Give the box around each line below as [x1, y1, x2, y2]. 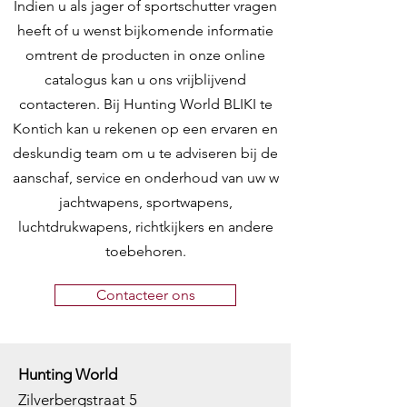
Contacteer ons [95, 286, 195, 304]
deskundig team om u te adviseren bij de [13, 144, 278, 163]
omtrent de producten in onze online [25, 46, 265, 65]
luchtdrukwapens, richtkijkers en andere [17, 218, 273, 236]
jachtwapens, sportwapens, [58, 194, 233, 212]
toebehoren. [104, 243, 186, 261]
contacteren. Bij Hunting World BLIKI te [18, 95, 273, 114]
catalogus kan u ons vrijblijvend [45, 71, 246, 89]
